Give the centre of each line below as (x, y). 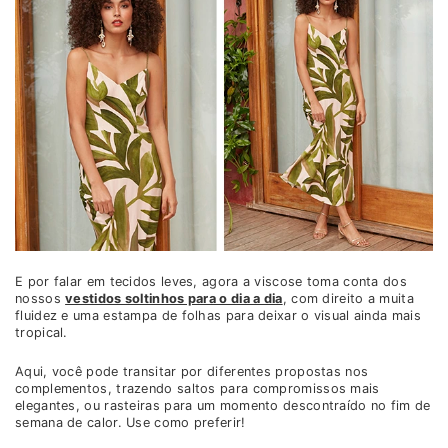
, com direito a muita (348, 299)
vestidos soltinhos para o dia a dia (174, 299)
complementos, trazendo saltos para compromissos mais (197, 389)
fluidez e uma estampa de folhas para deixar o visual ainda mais (218, 316)
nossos (40, 299)
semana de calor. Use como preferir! (130, 423)
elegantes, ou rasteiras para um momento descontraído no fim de (223, 406)
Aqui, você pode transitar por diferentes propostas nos (192, 372)
